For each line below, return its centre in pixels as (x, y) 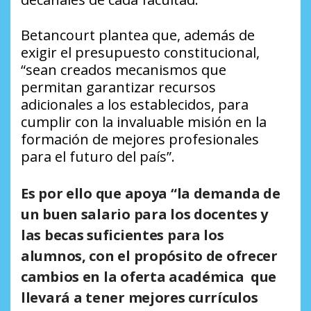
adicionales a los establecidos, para (135, 105)
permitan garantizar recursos (118, 87)
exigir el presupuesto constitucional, (140, 53)
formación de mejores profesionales (140, 140)
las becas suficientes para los (123, 235)
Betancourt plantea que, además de (138, 35)
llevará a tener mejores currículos (140, 298)
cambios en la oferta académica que (149, 277)
